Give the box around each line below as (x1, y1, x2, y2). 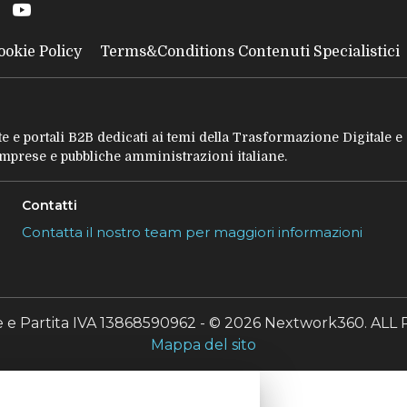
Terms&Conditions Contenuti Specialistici (99, 44, 400, 61)
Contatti (22, 197, 78, 214)
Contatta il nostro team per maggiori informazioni (22, 223, 363, 242)
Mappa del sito (150, 336, 256, 354)
